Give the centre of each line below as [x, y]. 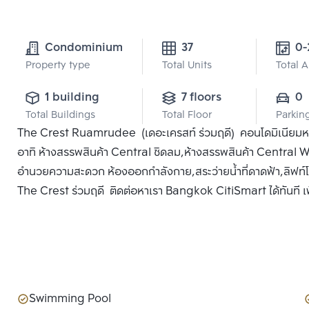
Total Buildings [60, 115]
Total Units [187, 66]
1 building [72, 97]
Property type [58, 66]
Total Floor [187, 115]
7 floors [201, 97]
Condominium [84, 48]
